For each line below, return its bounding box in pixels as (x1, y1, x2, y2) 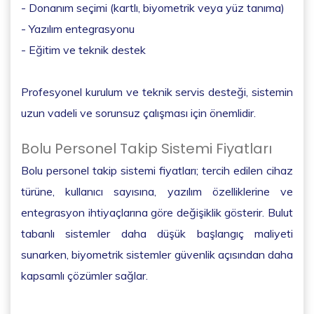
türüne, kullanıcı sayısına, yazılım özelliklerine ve (21, 184, 293, 198)
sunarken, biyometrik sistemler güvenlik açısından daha (21, 247, 293, 261)
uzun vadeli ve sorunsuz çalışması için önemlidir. (21, 105, 256, 120)
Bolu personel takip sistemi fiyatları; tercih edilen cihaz (21, 163, 293, 177)
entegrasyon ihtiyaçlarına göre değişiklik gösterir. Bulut (21, 205, 293, 219)
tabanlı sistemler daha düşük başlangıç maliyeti (21, 226, 293, 240)
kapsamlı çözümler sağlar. (21, 268, 148, 282)
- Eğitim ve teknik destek (21, 42, 146, 57)
